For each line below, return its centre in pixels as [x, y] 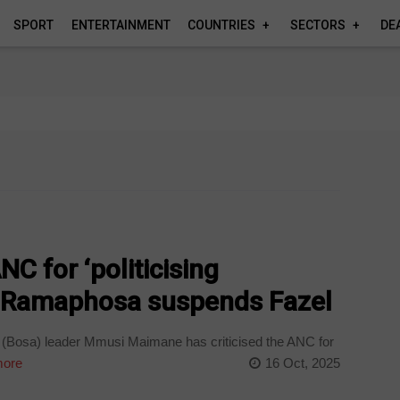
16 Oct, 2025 [302, 362]
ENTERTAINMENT [121, 25]
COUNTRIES [222, 25]
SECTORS [318, 25]
